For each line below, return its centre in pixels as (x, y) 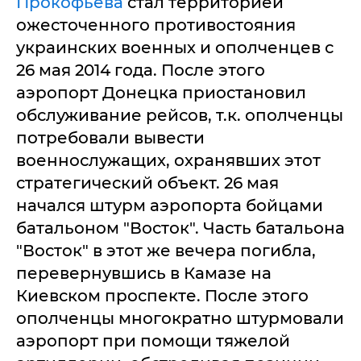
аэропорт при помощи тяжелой (153, 341)
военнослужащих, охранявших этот (168, 161)
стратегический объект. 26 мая (147, 183)
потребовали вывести (110, 138)
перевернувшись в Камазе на (144, 274)
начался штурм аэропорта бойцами (170, 206)
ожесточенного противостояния (156, 25)
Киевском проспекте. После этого (162, 296)
